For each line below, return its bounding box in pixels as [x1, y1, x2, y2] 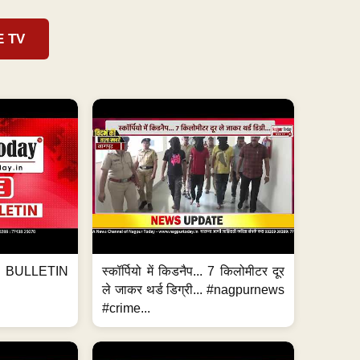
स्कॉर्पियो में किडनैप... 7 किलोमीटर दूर [102, 264, 285, 279]
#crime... [102, 301, 151, 316]
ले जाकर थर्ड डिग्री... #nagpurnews [102, 283, 285, 297]
